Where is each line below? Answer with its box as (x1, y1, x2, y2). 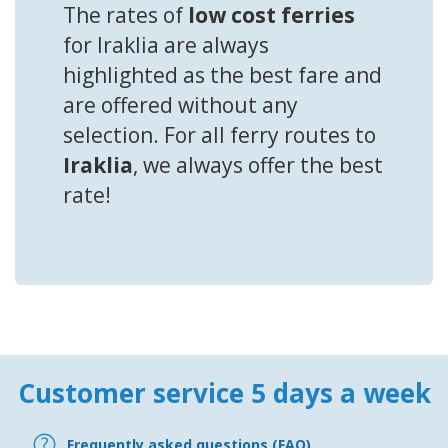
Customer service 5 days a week (17, 375, 431, 412)
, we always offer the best (133, 151, 383, 180)
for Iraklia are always (63, 31, 269, 60)
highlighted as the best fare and (63, 61, 382, 90)
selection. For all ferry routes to (63, 121, 376, 150)
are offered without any (63, 91, 298, 120)
